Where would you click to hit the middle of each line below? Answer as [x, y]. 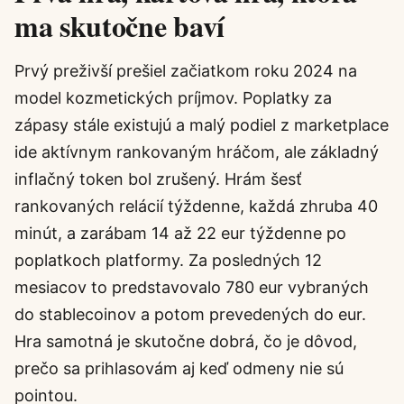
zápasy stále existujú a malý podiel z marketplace [202, 125]
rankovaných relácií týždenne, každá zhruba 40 [196, 206]
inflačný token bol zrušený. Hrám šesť [158, 179]
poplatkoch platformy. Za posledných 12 [168, 260]
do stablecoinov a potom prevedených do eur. [190, 314]
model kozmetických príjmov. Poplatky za [173, 98]
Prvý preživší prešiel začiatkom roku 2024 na [186, 71]
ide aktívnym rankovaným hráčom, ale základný [197, 152]
